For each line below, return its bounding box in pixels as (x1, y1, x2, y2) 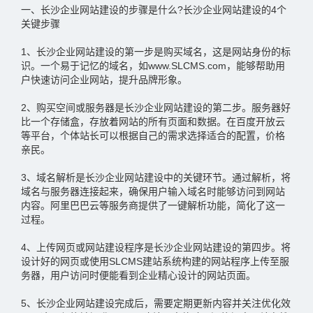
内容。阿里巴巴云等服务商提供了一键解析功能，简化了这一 (21, 200, 285, 211)
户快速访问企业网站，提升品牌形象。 (21, 74, 187, 85)
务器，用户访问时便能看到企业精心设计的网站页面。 (21, 270, 256, 281)
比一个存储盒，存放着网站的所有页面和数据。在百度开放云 (21, 116, 285, 127)
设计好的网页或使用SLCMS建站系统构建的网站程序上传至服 (21, 256, 289, 267)
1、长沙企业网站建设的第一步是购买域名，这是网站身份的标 (21, 46, 291, 57)
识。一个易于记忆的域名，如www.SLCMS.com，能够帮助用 (21, 60, 285, 71)
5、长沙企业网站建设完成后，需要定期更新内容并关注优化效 (21, 298, 291, 309)
